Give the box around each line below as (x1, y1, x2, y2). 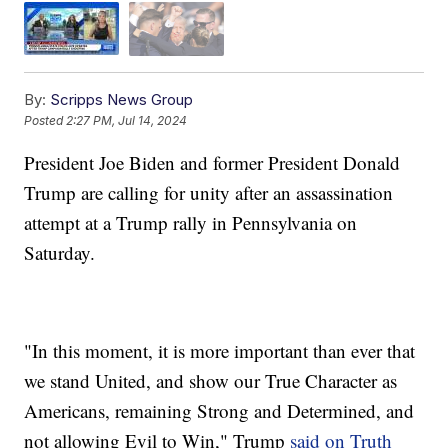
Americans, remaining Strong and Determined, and (24, 397, 415, 423)
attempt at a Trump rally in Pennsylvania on (24, 209, 358, 235)
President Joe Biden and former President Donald (24, 149, 401, 175)
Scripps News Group (50, 89, 194, 109)
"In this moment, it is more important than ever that (24, 337, 416, 363)
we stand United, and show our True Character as (24, 367, 398, 393)
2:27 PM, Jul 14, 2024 (66, 113, 188, 129)
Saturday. (24, 239, 96, 265)
